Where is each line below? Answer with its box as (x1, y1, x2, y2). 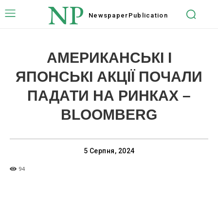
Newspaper (88, 11, 128, 19)
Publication (128, 11, 168, 19)
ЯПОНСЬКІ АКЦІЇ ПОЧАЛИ (16, 69, 202, 85)
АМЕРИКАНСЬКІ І (46, 50, 172, 66)
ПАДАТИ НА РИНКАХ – (27, 88, 191, 104)
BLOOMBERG (61, 107, 157, 123)
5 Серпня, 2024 (83, 147, 135, 155)
